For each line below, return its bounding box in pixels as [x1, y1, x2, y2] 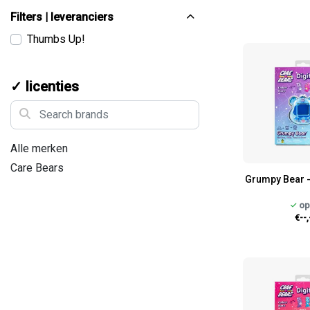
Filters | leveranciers [10, 10, 113, 24]
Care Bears [10, 161, 64, 174]
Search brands [10, 100, 84, 114]
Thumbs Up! [27, 32, 85, 46]
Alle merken [10, 141, 68, 155]
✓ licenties [10, 77, 79, 95]
